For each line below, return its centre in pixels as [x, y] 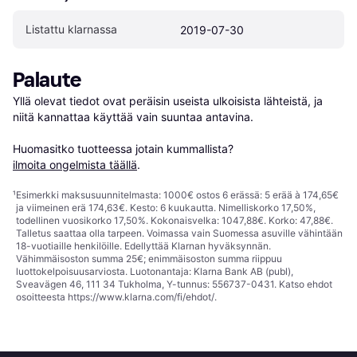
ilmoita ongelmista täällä [75, 164]
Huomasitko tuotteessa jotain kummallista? [125, 148]
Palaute [47, 80]
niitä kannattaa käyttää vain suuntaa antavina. [133, 116]
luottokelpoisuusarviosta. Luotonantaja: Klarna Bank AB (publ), [155, 271]
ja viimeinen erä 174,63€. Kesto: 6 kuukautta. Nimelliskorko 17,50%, [166, 207]
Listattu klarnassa [71, 29]
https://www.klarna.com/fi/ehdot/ [141, 296]
